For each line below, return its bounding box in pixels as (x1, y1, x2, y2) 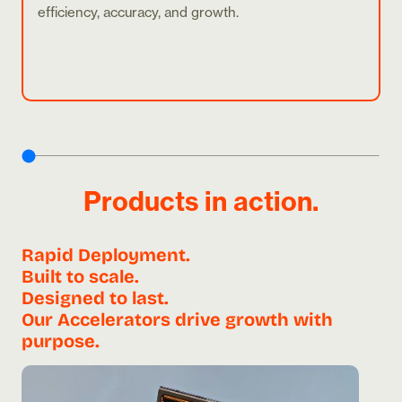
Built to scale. (22, 262, 139, 291)
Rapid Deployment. (22, 240, 190, 269)
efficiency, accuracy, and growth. (38, 4, 239, 22)
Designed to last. (22, 284, 169, 312)
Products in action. (83, 185, 319, 219)
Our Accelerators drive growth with (22, 305, 333, 334)
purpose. (22, 327, 100, 355)
